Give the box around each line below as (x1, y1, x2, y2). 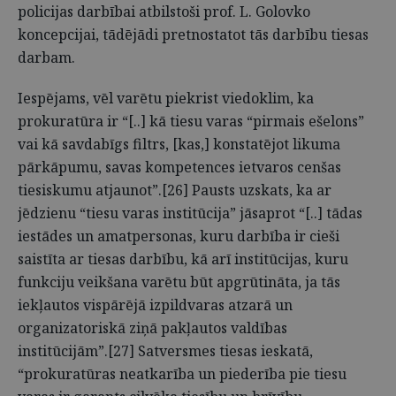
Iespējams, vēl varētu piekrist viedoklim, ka (18, 88, 314, 108)
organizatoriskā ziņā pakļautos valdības (18, 318, 287, 338)
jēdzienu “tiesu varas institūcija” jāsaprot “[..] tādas (18, 203, 362, 223)
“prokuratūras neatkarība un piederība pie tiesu (18, 364, 346, 384)
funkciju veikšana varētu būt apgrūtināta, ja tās (18, 272, 340, 292)
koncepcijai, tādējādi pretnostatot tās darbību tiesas (18, 25, 369, 44)
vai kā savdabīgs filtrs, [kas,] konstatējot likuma (18, 134, 340, 154)
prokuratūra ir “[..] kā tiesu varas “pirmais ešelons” (18, 111, 364, 131)
